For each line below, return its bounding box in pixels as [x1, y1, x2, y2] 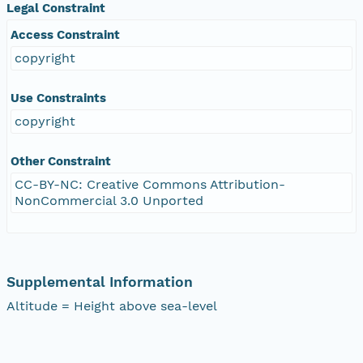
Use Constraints [11, 90, 106, 105]
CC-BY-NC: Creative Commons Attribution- [15, 176, 285, 192]
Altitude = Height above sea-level [6, 297, 217, 314]
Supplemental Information [6, 273, 193, 290]
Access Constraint [11, 27, 120, 42]
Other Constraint [11, 153, 111, 169]
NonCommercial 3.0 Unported [15, 192, 203, 208]
